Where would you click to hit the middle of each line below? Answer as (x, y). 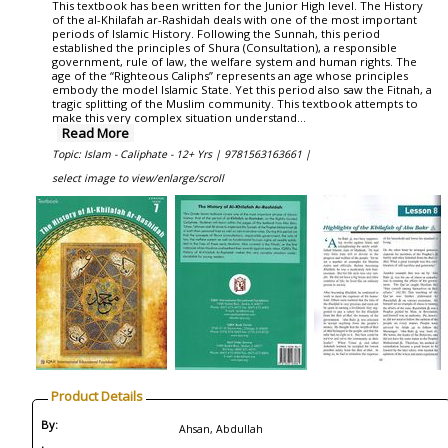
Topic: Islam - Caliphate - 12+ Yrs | (138, 154)
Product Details (97, 396)
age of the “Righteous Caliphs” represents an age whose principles (230, 75)
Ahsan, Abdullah (221, 429)
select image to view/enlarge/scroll (138, 178)
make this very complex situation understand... (179, 117)
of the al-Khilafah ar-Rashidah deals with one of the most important (234, 19)
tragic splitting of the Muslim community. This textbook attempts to (235, 103)
